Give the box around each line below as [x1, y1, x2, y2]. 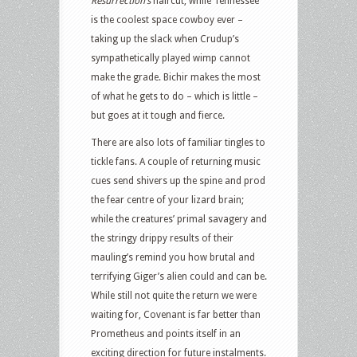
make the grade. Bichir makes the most [91, 71, 261, 83]
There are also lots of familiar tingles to [91, 136, 265, 148]
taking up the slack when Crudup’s [91, 33, 239, 45]
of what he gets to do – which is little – [91, 90, 258, 102]
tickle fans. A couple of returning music [91, 155, 261, 167]
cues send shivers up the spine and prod [91, 175, 265, 186]
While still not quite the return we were [91, 289, 257, 301]
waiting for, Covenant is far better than [91, 308, 261, 320]
